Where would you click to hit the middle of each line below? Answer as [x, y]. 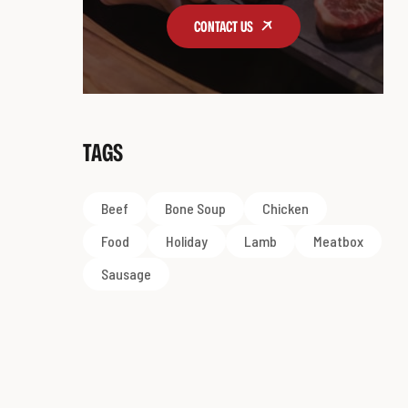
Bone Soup [195, 208]
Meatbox [338, 240]
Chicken [286, 208]
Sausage [126, 273]
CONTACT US [223, 26]
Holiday [187, 240]
